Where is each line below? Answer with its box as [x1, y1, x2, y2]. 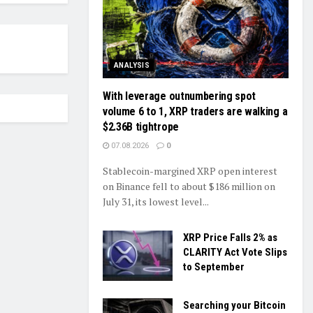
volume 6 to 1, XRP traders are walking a [103, 105, 288, 119]
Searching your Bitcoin [183, 298, 286, 312]
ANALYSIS [114, 61, 150, 70]
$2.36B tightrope [103, 120, 179, 134]
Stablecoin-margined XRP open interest [103, 164, 277, 178]
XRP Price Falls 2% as [183, 231, 277, 245]
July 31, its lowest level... [103, 195, 209, 209]
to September [183, 261, 245, 274]
